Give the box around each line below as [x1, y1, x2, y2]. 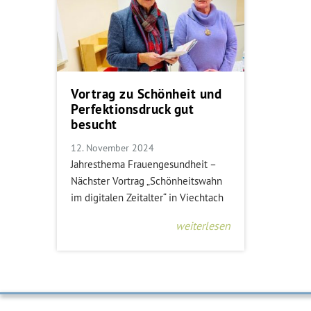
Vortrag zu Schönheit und [71, 85, 221, 103]
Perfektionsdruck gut [71, 100, 194, 118]
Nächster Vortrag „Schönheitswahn [71, 174, 222, 187]
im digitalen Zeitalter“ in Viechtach [71, 190, 224, 204]
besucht [71, 115, 117, 133]
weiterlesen [176, 218, 230, 233]
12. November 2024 [71, 141, 154, 154]
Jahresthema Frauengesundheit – [71, 157, 216, 171]
